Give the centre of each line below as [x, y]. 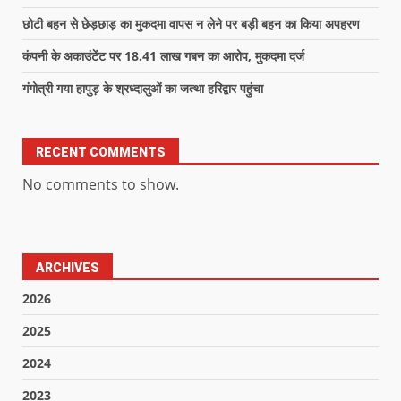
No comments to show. [101, 185]
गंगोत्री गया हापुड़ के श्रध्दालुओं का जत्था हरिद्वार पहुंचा [143, 89]
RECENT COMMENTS [101, 153]
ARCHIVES [68, 268]
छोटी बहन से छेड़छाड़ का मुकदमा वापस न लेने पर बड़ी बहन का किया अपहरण [191, 24]
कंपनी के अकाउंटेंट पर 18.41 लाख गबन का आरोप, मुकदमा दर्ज [163, 56]
